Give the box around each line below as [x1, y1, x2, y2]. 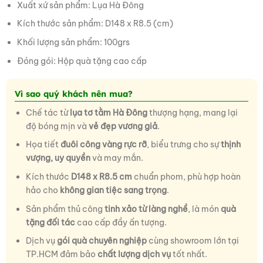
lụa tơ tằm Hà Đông [69, 107, 147, 118]
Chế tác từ [25, 107, 70, 118]
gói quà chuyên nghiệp [56, 235, 147, 247]
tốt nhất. [170, 249, 207, 260]
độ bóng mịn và [25, 120, 89, 131]
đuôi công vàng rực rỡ [60, 139, 147, 150]
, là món [187, 203, 221, 214]
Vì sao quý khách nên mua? [15, 89, 133, 100]
